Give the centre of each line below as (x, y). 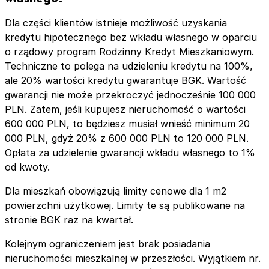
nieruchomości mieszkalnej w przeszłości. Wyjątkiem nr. (133, 258)
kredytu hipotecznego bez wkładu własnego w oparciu (131, 37)
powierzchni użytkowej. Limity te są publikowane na (125, 205)
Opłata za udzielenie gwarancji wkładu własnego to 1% (130, 152)
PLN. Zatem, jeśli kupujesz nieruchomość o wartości (125, 109)
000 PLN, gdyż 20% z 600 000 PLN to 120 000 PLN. (127, 138)
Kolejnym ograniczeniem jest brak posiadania (107, 243)
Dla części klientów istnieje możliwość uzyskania (116, 23)
